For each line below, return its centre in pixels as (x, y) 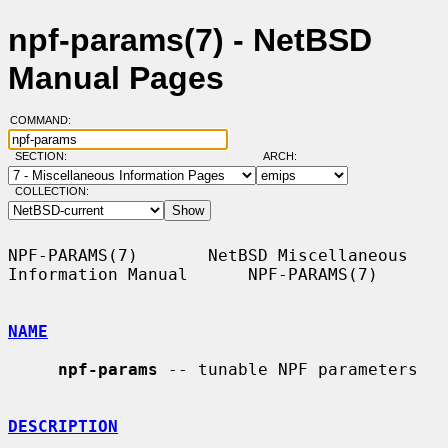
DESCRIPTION (63, 426)
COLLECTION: (51, 191)
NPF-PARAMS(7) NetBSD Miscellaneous (208, 255)
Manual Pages (116, 78)
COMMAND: (46, 120)
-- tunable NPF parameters (288, 369)
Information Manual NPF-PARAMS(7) (193, 274)
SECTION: (45, 156)
